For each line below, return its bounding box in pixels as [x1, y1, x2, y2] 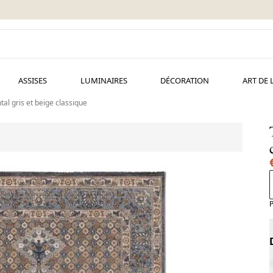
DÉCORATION [160, 75, 210, 86]
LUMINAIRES [80, 75, 127, 86]
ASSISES [18, 75, 47, 86]
